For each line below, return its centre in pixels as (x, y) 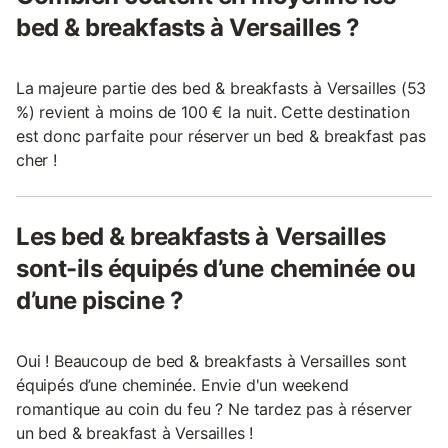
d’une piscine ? (100, 300)
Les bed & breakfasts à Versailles (201, 236)
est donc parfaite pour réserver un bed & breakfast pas (221, 135)
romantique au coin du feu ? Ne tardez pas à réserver (214, 408)
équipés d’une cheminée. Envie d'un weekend (182, 384)
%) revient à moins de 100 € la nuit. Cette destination (213, 111)
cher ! (36, 159)
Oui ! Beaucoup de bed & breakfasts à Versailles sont (211, 360)
